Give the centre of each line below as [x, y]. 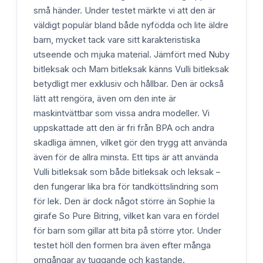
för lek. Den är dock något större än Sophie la [124, 201]
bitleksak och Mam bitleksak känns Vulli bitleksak [131, 69]
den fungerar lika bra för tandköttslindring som [126, 186]
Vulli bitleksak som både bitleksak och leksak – [127, 172]
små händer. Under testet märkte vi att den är [124, 10]
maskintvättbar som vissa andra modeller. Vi [122, 113]
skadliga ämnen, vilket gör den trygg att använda [130, 142]
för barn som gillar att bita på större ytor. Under [127, 230]
